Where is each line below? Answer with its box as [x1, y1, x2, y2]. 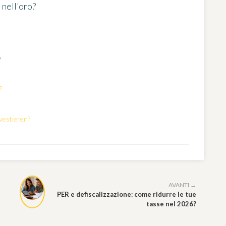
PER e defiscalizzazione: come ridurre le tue [57, 190, 196, 198]
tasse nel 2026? [146, 199, 196, 208]
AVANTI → [168, 181, 196, 189]
